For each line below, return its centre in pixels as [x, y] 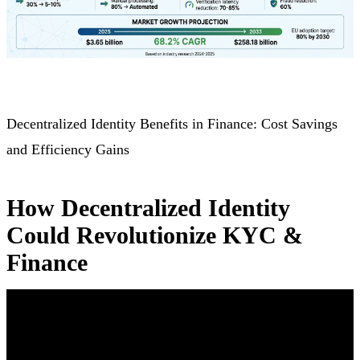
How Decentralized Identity [148, 208]
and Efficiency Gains [68, 150]
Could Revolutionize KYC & [155, 235]
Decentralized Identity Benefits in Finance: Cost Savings [172, 124]
